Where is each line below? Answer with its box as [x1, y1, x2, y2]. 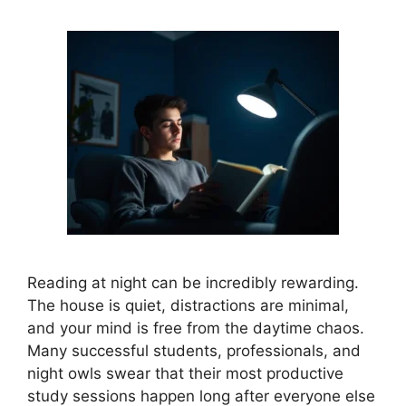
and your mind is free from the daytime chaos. [27, 318, 364, 337]
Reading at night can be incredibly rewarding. [27, 273, 359, 292]
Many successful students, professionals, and [27, 341, 361, 360]
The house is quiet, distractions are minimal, [27, 295, 349, 314]
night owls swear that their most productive [27, 363, 343, 382]
